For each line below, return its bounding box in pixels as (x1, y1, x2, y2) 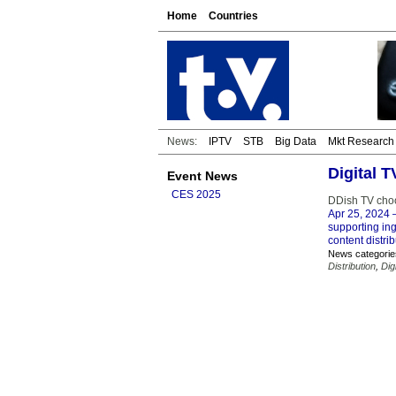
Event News (167, 169, 238, 183)
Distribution (328, 261, 376, 271)
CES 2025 (171, 188, 221, 201)
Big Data (275, 135, 316, 148)
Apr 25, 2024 (328, 208, 390, 220)
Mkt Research (328, 135, 394, 148)
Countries (209, 10, 258, 22)
